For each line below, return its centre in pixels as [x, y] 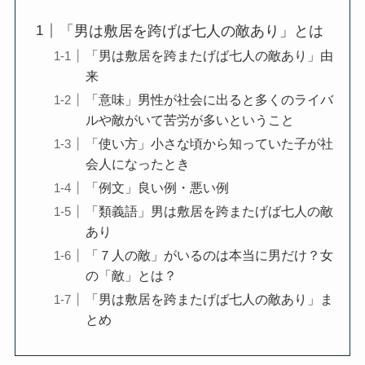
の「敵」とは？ [131, 275]
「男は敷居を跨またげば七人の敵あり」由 [209, 55]
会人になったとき [137, 163]
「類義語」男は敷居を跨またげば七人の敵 [209, 211]
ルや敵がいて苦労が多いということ [189, 119]
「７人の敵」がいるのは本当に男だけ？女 [209, 255]
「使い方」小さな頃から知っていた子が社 [209, 143]
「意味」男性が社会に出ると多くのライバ [209, 99]
